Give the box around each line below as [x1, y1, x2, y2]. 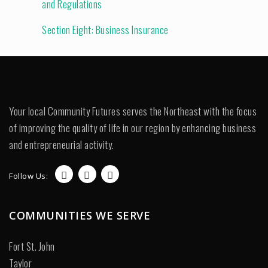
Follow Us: [9, 170, 48, 181]
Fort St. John [9, 239, 55, 254]
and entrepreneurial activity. [9, 137, 114, 152]
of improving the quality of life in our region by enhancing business [9, 120, 256, 135]
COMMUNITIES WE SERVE [9, 208, 150, 223]
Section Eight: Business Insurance [42, 22, 169, 37]
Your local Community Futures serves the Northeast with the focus [9, 103, 257, 118]
